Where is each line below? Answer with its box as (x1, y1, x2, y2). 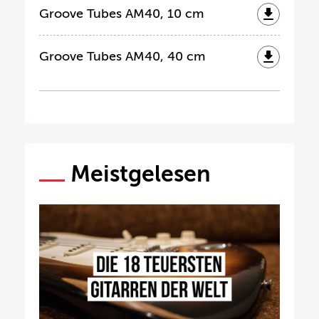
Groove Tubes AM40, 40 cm (39, 49, 205, 64)
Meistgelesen (70, 161, 211, 187)
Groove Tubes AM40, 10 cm (39, 6, 204, 21)
